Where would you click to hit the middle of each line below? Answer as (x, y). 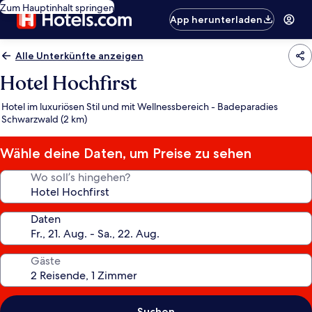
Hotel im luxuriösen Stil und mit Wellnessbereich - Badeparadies (140, 107)
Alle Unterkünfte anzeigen (79, 56)
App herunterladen (217, 19)
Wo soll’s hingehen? (80, 177)
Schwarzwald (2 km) (44, 119)
